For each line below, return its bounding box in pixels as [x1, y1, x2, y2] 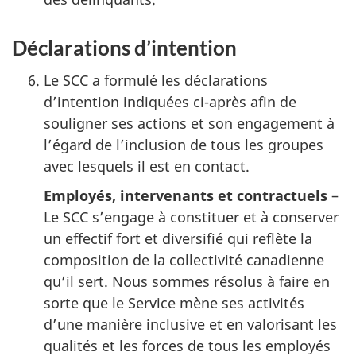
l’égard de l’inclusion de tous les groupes [44, 134, 323, 154]
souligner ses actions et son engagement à [44, 113, 335, 133]
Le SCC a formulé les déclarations [44, 70, 268, 90]
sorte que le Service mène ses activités [44, 292, 304, 312]
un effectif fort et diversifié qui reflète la [44, 228, 312, 248]
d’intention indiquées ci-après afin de [44, 91, 296, 111]
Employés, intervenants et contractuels [44, 185, 327, 205]
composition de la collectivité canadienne [44, 250, 324, 269]
